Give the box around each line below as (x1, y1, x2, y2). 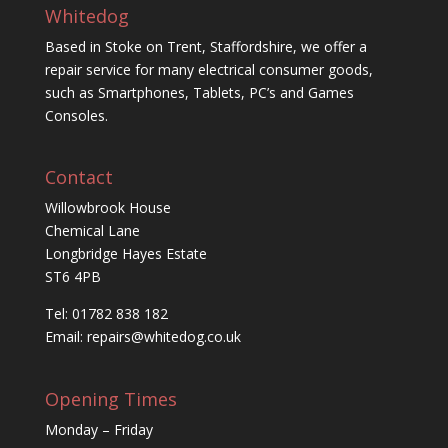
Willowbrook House (44, 198, 171, 218)
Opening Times (44, 386, 177, 411)
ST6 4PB (44, 267, 101, 287)
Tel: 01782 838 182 (44, 304, 168, 324)
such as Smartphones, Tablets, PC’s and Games (44, 83, 354, 103)
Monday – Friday (44, 419, 153, 439)
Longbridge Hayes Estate (44, 244, 207, 264)
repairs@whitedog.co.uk (86, 327, 241, 347)
